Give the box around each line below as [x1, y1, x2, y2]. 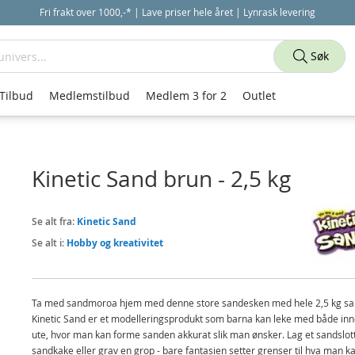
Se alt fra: [31, 215, 77, 228]
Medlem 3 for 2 [146, 88, 227, 103]
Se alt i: [31, 236, 67, 250]
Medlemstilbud [49, 88, 130, 103]
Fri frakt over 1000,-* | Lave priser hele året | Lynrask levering [40, 6, 315, 18]
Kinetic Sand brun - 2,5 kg [31, 164, 291, 193]
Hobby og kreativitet [66, 236, 163, 250]
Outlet [242, 88, 276, 103]
